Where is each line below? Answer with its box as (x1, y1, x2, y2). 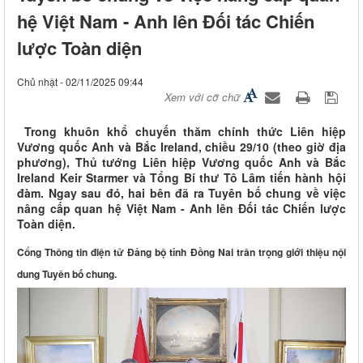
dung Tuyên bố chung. (17, 267, 117, 282)
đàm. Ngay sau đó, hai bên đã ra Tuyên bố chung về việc (17, 185, 346, 202)
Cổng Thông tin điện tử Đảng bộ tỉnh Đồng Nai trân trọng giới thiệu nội (17, 245, 346, 260)
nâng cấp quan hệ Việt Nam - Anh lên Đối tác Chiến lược (17, 200, 346, 217)
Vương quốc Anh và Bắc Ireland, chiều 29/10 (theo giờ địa (17, 139, 346, 156)
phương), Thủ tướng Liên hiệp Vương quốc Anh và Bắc (17, 154, 346, 171)
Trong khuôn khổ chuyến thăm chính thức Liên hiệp (17, 123, 346, 140)
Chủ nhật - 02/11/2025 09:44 (17, 75, 143, 89)
